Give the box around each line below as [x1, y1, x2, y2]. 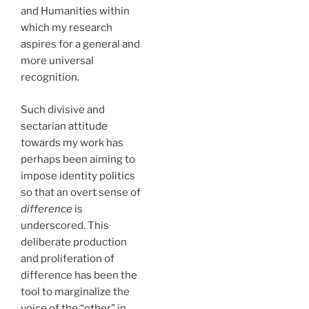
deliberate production [21, 235, 127, 248]
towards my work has [21, 136, 123, 149]
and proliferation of [21, 252, 114, 265]
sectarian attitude [21, 119, 108, 132]
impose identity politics [21, 169, 135, 182]
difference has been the [21, 268, 137, 281]
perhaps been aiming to [21, 152, 135, 166]
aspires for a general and [21, 38, 140, 50]
